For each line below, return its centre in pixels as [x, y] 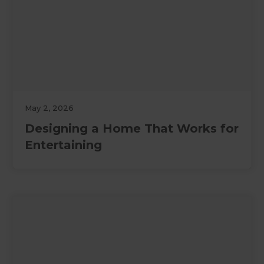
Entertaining [64, 145]
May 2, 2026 [49, 108]
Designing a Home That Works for [132, 129]
